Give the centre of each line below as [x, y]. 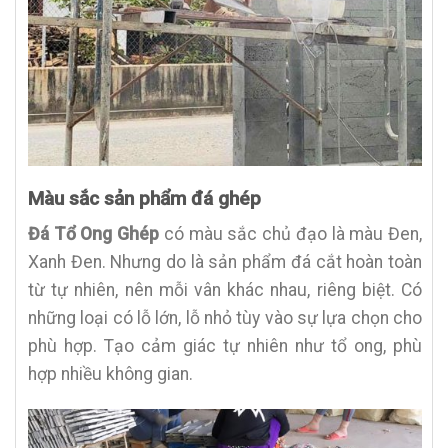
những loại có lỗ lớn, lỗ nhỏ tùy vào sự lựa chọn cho [225, 318]
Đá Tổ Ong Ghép [96, 234]
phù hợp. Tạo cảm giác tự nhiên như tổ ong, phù [225, 346]
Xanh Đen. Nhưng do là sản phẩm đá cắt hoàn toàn [225, 262]
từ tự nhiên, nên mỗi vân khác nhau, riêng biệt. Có [225, 290]
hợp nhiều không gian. [110, 374]
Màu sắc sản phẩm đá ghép [144, 198]
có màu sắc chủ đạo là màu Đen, [293, 234]
